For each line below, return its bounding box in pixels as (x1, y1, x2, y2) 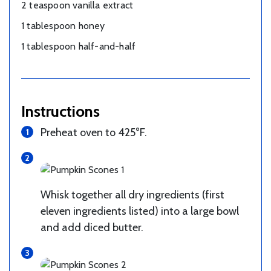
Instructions (21, 102, 100, 121)
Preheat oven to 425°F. (41, 126, 147, 140)
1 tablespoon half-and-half (21, 41, 136, 53)
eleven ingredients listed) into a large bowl (41, 204, 239, 218)
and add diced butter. (41, 221, 143, 235)
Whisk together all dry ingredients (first (41, 188, 224, 202)
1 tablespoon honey (21, 20, 105, 32)
